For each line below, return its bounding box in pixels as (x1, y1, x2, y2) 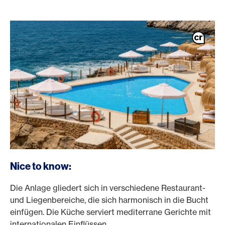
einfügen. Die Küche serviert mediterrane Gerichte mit (10, 207, 211, 217)
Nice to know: (10, 160, 71, 172)
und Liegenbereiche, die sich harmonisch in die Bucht (10, 195, 208, 205)
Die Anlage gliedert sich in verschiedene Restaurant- (10, 183, 205, 193)
